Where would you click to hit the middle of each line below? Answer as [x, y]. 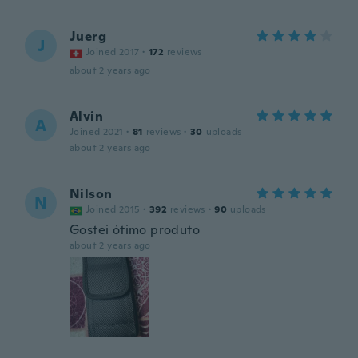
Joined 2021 [97, 132]
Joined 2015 [113, 209]
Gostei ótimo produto [135, 230]
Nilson [91, 194]
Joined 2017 [113, 52]
